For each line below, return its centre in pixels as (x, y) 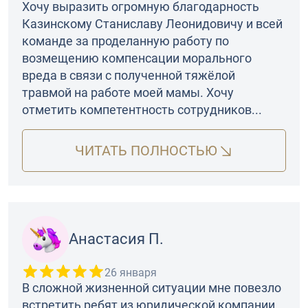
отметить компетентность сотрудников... (142, 110)
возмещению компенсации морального (137, 58)
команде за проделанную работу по (125, 41)
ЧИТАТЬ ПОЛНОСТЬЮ (146, 151)
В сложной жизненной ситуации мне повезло (152, 288)
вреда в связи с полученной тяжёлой (129, 76)
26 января (131, 273)
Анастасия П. (116, 239)
